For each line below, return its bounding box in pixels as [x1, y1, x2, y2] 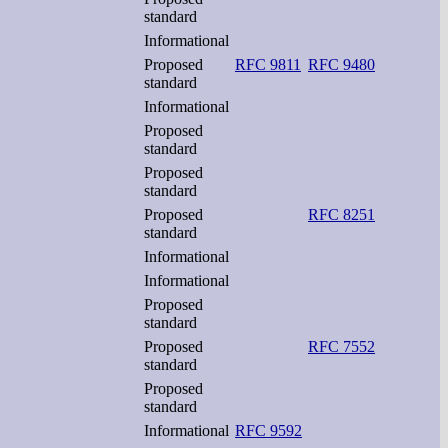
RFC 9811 [235, 55, 301, 73]
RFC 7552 [308, 337, 375, 355]
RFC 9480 [308, 55, 375, 73]
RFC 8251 [308, 205, 375, 223]
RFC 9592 [235, 421, 302, 439]
